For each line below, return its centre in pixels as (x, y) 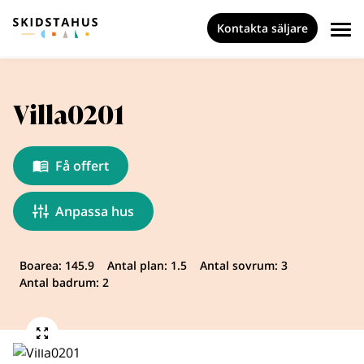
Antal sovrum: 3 (244, 265)
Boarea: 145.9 (57, 265)
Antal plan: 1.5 (147, 265)
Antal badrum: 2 (64, 282)
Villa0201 (69, 115)
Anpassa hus (95, 211)
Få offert (82, 166)
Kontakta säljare (262, 28)
